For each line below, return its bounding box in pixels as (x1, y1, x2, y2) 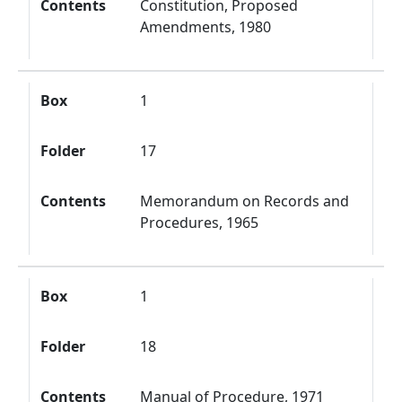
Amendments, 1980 (140, 17, 272, 37)
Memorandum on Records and (140, 191, 350, 211)
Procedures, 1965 (140, 213, 259, 232)
